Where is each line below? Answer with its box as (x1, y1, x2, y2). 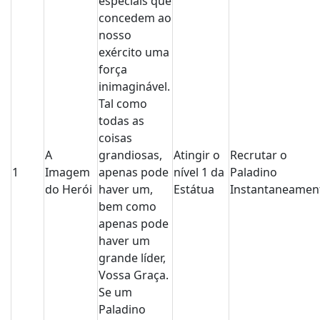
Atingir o (174, 147, 220, 163)
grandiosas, (99, 147, 162, 163)
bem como (99, 199, 156, 214)
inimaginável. (99, 79, 170, 94)
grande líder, (99, 250, 166, 266)
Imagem (45, 164, 90, 180)
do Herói (45, 181, 92, 197)
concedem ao (99, 10, 171, 26)
